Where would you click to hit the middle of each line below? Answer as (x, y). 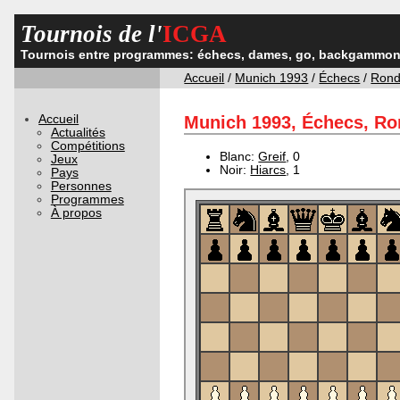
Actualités (78, 132)
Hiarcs (268, 170)
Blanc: (239, 156)
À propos (76, 212)
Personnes (81, 186)
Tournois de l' (91, 33)
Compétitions (87, 146)
